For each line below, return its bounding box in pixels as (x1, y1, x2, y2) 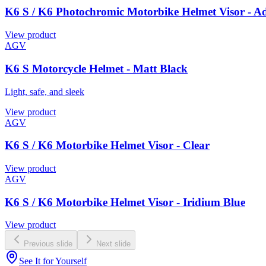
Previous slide (24, 239, 72, 249)
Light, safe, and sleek (5, 86, 84, 97)
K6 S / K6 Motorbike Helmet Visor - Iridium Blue (5, 195, 245, 208)
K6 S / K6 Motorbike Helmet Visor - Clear (5, 139, 210, 152)
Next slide (96, 239, 131, 249)
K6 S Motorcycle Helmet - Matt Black (5, 62, 188, 75)
